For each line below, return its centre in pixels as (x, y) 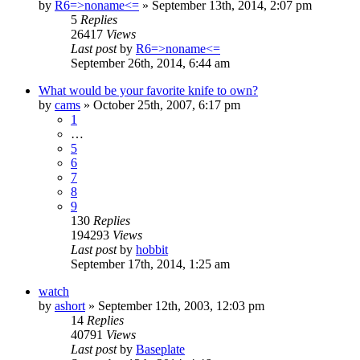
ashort (70, 305)
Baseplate (160, 349)
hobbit (152, 249)
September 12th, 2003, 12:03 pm (181, 305)
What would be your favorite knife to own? (148, 90)
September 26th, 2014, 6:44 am (150, 63)
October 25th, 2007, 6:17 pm (167, 104)
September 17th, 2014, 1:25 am (150, 264)
